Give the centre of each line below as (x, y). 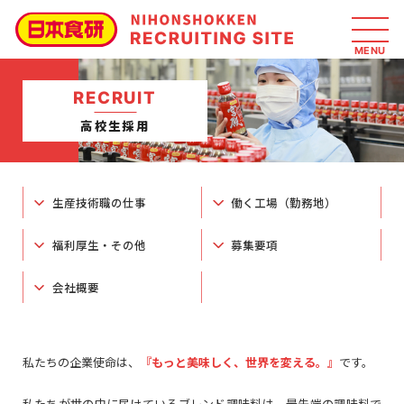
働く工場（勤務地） (284, 202)
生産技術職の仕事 (99, 202)
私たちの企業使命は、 (81, 362)
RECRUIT (115, 97)
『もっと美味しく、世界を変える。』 (239, 362)
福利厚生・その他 (99, 244)
